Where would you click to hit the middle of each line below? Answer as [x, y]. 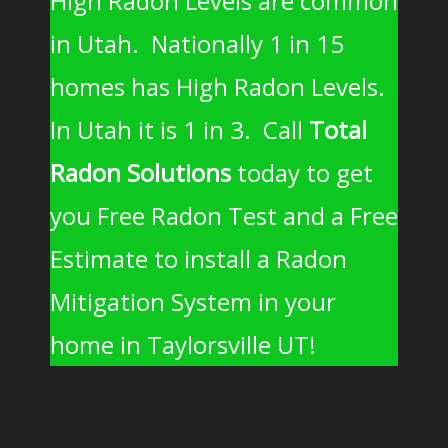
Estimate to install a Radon [198, 258]
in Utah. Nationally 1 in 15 [197, 43]
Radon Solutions [140, 172]
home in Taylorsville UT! [183, 344]
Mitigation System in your [193, 301]
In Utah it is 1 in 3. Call [179, 129]
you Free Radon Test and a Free [224, 215]
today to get [302, 172]
